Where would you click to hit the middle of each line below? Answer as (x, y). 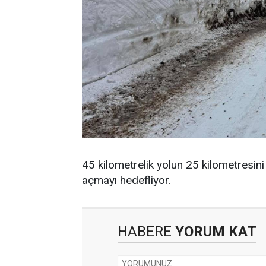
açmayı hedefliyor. (126, 180)
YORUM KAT (214, 232)
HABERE (145, 232)
